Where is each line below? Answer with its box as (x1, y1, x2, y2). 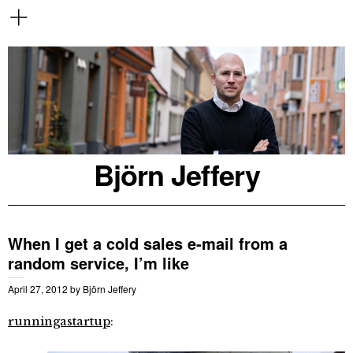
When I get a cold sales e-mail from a (8, 231, 288, 255)
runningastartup (8, 313, 110, 329)
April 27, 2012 (8, 281, 68, 295)
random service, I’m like (8, 251, 189, 274)
